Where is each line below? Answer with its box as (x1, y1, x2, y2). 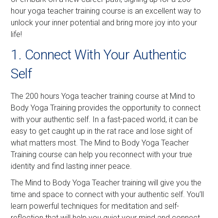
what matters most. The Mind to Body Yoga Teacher (11, 138, 189, 147)
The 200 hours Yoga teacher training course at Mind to (11, 91, 196, 101)
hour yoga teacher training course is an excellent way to (11, 6, 201, 16)
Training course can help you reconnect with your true (11, 149, 193, 159)
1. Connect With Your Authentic (11, 46, 186, 63)
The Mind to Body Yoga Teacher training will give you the (11, 178, 202, 187)
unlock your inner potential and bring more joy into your (11, 18, 198, 27)
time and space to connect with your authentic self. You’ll (11, 189, 204, 199)
